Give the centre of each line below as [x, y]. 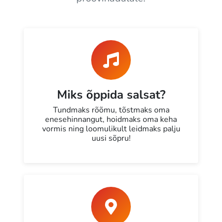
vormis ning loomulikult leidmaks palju [111, 129]
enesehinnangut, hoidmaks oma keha [111, 120]
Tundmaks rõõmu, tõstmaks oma [111, 110]
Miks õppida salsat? [111, 95]
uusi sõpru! [111, 139]
